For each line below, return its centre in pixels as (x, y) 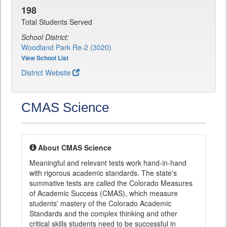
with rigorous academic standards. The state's (103, 173)
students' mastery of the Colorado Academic (100, 203)
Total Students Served (57, 22)
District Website (46, 73)
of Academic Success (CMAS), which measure (104, 193)
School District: (45, 37)
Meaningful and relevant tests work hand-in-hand (108, 163)
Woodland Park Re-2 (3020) (66, 47)
